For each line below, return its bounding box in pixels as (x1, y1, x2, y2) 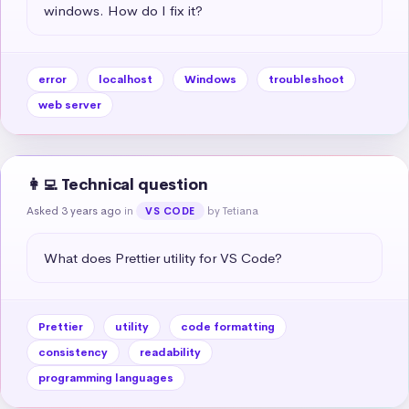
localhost (99, 71, 152, 87)
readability (140, 344, 201, 360)
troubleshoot (268, 71, 344, 87)
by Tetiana (206, 203, 258, 218)
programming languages (38, 370, 173, 385)
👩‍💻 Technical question (26, 174, 208, 194)
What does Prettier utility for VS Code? (44, 248, 282, 267)
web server (38, 97, 101, 112)
